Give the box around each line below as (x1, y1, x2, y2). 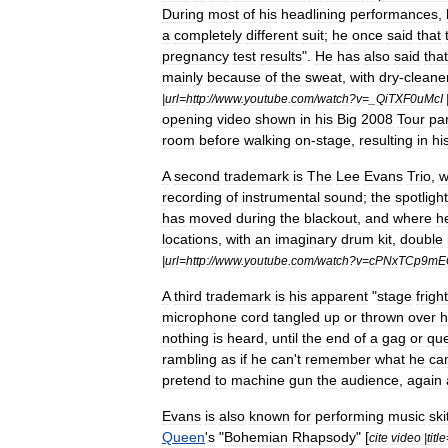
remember (305, 351, 371, 367)
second (174, 168, 220, 184)
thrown (361, 309, 404, 325)
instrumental (242, 189, 320, 205)
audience (341, 372, 399, 388)
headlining (281, 6, 346, 22)
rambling (162, 351, 217, 367)
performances (350, 6, 438, 22)
